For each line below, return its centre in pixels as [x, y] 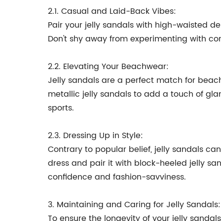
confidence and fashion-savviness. [117, 177]
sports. [61, 108]
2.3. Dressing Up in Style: [95, 136]
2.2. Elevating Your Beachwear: [108, 67]
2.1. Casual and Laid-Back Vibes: [112, 11]
